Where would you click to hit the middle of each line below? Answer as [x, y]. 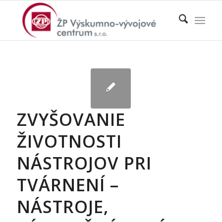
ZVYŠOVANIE [71, 119]
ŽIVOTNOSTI [69, 141]
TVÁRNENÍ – [68, 185]
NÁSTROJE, [62, 206]
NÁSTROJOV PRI [84, 163]
